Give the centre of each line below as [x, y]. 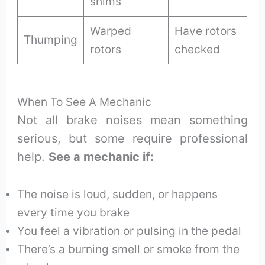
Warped [111, 31]
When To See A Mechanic [85, 101]
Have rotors [206, 31]
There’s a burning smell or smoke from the [129, 249]
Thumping [51, 40]
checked [198, 49]
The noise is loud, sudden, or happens [118, 194]
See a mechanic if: [101, 156]
